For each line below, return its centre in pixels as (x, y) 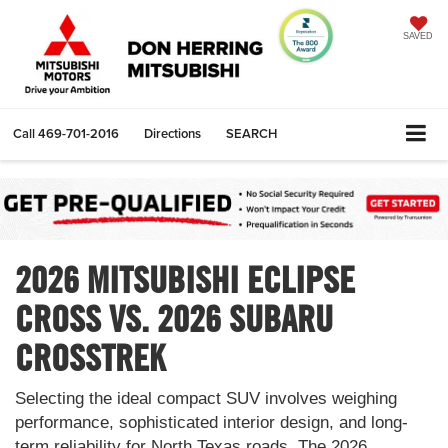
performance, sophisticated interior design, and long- (211, 422)
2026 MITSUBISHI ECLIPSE (185, 279)
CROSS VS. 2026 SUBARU (174, 318)
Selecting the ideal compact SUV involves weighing (206, 398)
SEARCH (251, 133)
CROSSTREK (90, 357)
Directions (172, 133)
